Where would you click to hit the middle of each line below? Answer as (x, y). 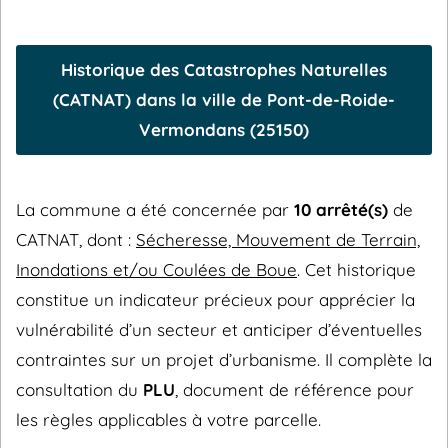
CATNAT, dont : (76, 240)
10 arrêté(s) (341, 210)
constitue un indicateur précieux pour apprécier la (215, 300)
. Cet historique (356, 270)
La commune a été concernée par (155, 210)
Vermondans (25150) (224, 130)
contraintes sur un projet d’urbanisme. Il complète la (224, 360)
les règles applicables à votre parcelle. (168, 420)
